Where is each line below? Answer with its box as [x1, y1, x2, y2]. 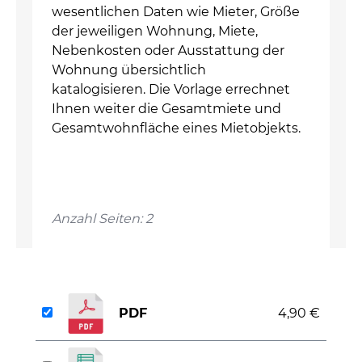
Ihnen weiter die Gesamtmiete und [52, 101, 281, 116]
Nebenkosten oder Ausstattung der [52, 43, 284, 58]
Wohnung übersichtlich [52, 62, 206, 78]
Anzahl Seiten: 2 [52, 211, 153, 226]
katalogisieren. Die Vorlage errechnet [52, 82, 290, 97]
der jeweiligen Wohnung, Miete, [52, 23, 258, 39]
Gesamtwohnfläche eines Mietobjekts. [52, 120, 301, 136]
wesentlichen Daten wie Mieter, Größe [52, 4, 300, 19]
